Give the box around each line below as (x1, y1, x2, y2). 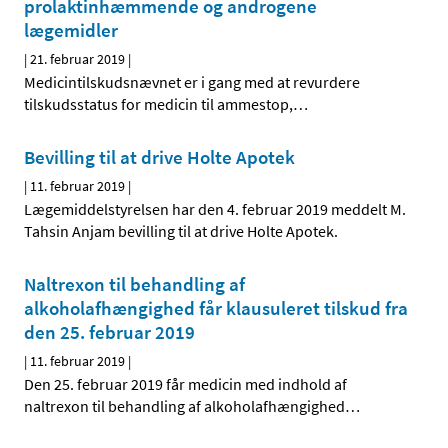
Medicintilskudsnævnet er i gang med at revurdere (24, 72, 360, 93)
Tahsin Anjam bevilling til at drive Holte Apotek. (24, 221, 338, 242)
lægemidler (24, 18, 118, 43)
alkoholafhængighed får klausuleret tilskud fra (24, 296, 408, 321)
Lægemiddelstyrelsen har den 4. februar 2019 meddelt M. (24, 199, 406, 220)
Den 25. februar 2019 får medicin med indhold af (24, 374, 347, 395)
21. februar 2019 (30, 50, 125, 69)
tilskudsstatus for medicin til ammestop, (24, 94, 293, 115)
